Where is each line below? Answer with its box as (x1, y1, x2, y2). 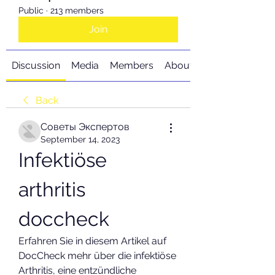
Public (18, 6, 44, 15)
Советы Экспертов (41, 121, 130, 133)
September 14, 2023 (41, 134, 120, 144)
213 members (50, 6, 104, 15)
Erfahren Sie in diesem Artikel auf (18, 235, 166, 247)
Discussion (12, 60, 60, 71)
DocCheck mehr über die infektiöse (18, 250, 176, 261)
